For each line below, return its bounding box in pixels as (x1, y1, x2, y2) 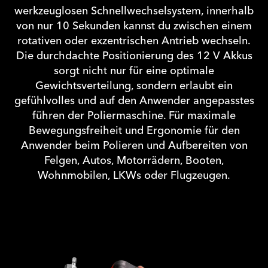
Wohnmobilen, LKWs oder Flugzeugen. (38, 166, 230, 185)
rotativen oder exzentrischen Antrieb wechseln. (17, 32, 251, 51)
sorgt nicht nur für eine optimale (54, 62, 214, 81)
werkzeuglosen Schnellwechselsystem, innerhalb (14, 2, 254, 21)
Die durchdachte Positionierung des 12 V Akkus (16, 47, 252, 66)
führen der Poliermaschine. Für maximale (32, 106, 236, 126)
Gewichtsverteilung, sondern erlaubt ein (35, 77, 233, 96)
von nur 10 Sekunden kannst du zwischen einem (16, 17, 252, 36)
